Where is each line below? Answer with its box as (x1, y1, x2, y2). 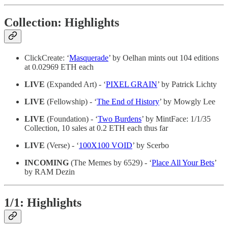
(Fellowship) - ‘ (45, 97, 97, 106)
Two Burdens (98, 114, 141, 123)
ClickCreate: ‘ (24, 53, 69, 62)
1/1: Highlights (4, 195, 81, 209)
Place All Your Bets (152, 158, 214, 167)
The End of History (97, 97, 159, 106)
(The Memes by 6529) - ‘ (69, 158, 152, 167)
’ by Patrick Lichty (157, 79, 217, 89)
